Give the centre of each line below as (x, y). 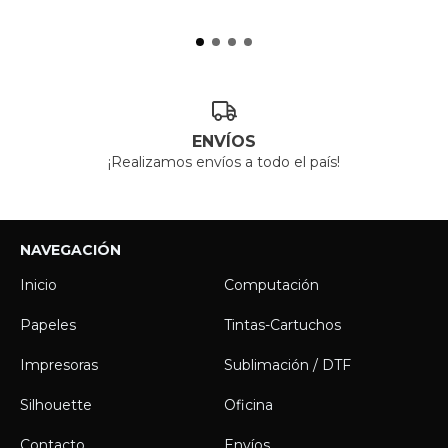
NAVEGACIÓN (70, 249)
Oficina (248, 404)
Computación (271, 284)
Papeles (48, 324)
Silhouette (56, 404)
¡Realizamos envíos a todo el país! (224, 161)
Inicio (38, 284)
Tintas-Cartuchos (282, 324)
